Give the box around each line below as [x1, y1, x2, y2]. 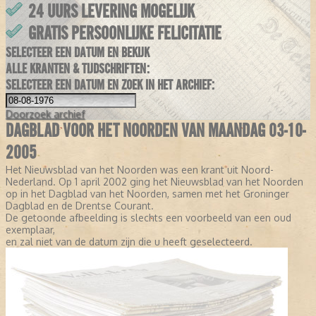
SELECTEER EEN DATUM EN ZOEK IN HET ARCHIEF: [6, 77, 214, 94]
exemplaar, [6, 224, 55, 236]
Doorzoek [6, 108, 51, 121]
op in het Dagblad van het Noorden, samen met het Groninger [6, 188, 289, 200]
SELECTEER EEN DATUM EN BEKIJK [6, 44, 150, 61]
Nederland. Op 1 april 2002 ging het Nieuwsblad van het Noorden [6, 176, 303, 188]
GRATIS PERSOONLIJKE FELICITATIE [28, 23, 221, 45]
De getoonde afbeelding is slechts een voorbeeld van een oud [6, 212, 291, 224]
